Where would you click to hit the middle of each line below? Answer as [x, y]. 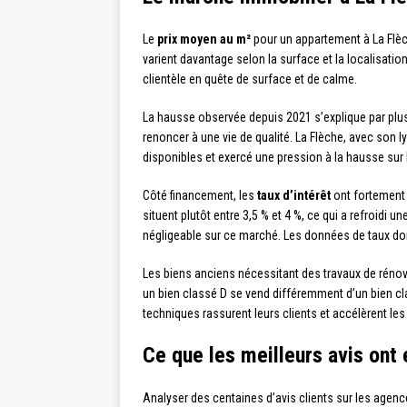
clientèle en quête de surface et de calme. [250, 79]
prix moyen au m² [204, 39]
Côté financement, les [200, 195]
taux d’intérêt [294, 195]
